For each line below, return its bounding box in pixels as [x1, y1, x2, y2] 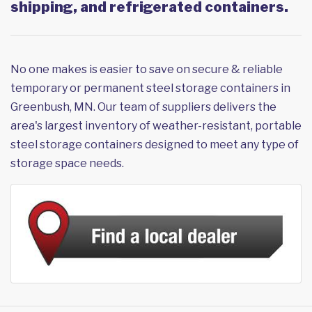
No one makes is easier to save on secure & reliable [10, 63, 283, 77]
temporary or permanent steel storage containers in [10, 81, 290, 95]
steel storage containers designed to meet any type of [10, 138, 299, 152]
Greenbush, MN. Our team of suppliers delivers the [10, 100, 276, 114]
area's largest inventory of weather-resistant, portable [10, 119, 302, 133]
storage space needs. [10, 157, 124, 171]
